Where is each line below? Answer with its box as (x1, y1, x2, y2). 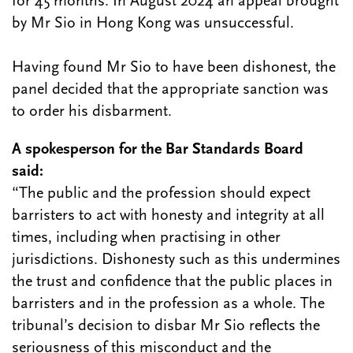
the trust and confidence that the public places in (12, 274, 333, 291)
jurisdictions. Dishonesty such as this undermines (12, 252, 340, 269)
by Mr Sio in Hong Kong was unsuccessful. (12, 16, 302, 32)
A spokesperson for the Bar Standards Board (12, 142, 303, 158)
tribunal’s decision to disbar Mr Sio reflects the (12, 318, 320, 335)
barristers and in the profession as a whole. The (12, 296, 325, 313)
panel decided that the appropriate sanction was (12, 82, 329, 98)
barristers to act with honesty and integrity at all (12, 208, 325, 225)
